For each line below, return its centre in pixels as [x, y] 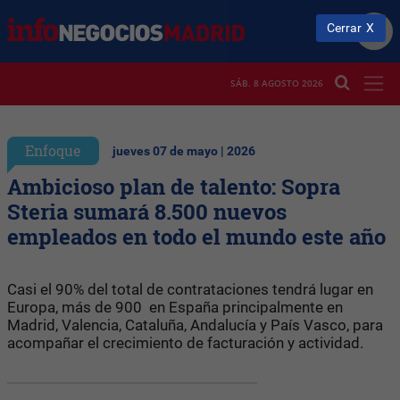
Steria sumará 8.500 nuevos [147, 211]
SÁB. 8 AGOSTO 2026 [277, 83]
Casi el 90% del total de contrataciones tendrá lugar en [190, 289]
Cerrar [345, 28]
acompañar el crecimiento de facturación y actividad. [185, 342]
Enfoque [53, 150]
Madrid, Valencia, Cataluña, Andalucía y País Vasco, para [195, 325]
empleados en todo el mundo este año [196, 236]
